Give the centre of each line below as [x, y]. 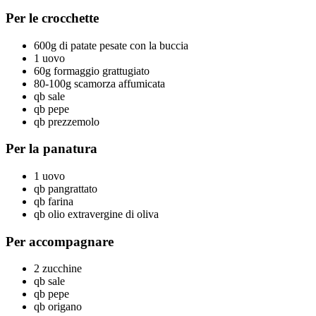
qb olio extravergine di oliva [98, 214]
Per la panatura [51, 149]
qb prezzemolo [68, 121]
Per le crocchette [52, 18]
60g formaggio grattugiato [93, 71]
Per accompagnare [61, 241]
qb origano [59, 307]
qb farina [55, 201]
